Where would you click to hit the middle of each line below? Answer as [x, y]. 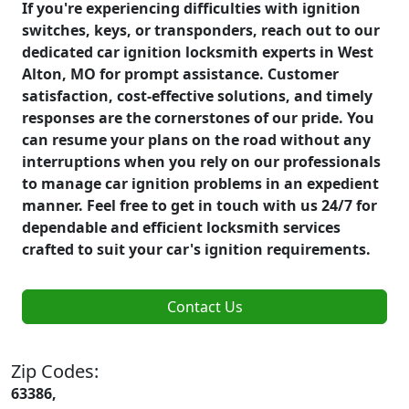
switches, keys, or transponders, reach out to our [201, 30]
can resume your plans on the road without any [196, 139]
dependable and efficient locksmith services [181, 227]
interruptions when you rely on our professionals [201, 161]
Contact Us [204, 306]
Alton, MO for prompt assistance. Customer [180, 73]
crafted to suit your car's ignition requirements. [196, 249]
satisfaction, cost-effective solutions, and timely [197, 95]
